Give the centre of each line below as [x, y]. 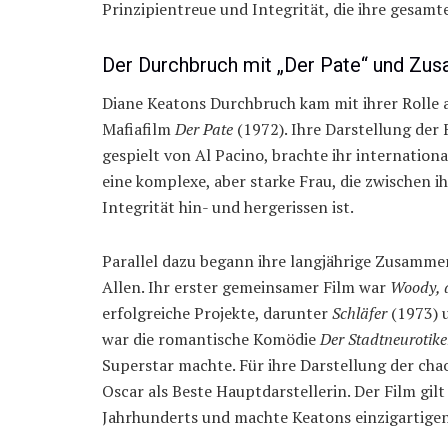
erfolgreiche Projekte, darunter [217, 313]
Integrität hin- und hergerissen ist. [228, 207]
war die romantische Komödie [211, 339]
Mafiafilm [138, 129]
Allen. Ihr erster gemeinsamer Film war [246, 287]
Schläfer [359, 313]
